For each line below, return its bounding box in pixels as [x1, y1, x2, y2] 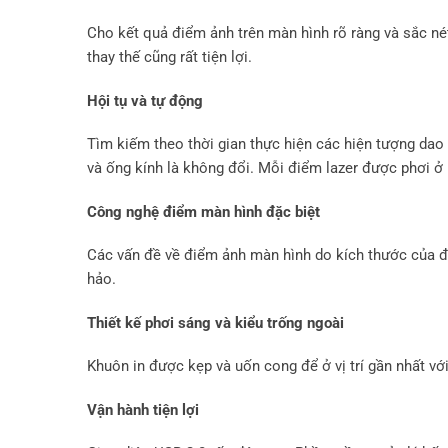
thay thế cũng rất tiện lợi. [87, 48, 252, 67]
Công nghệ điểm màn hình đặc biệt [87, 202, 320, 221]
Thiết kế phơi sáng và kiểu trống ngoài [87, 313, 344, 332]
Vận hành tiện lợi [87, 400, 199, 419]
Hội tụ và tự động [87, 91, 203, 110]
